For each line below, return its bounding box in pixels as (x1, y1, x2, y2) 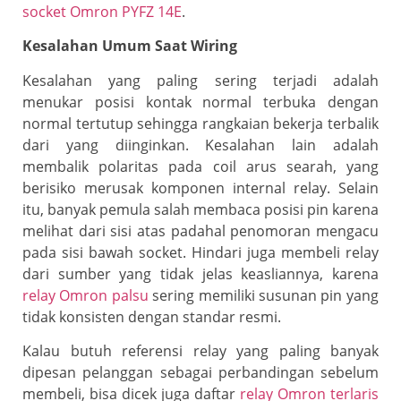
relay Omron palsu (22, 285, 149, 305)
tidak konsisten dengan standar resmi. (22, 306, 281, 327)
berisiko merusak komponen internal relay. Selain (22, 177, 379, 198)
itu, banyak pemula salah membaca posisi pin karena (22, 199, 379, 219)
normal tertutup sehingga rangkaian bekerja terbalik (22, 113, 379, 133)
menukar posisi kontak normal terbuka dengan (22, 91, 379, 112)
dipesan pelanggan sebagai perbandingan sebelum (22, 362, 379, 382)
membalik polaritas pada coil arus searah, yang (22, 156, 379, 176)
